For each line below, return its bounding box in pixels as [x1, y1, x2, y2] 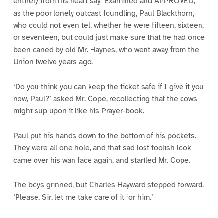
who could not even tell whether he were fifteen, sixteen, [13, 20, 204, 30]
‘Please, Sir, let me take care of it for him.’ [13, 192, 153, 202]
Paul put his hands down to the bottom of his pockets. [13, 130, 196, 141]
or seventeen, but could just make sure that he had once [13, 32, 205, 42]
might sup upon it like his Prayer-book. [13, 106, 144, 116]
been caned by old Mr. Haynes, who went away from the [13, 44, 199, 54]
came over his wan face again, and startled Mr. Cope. [13, 155, 190, 165]
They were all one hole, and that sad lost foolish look [13, 143, 191, 153]
